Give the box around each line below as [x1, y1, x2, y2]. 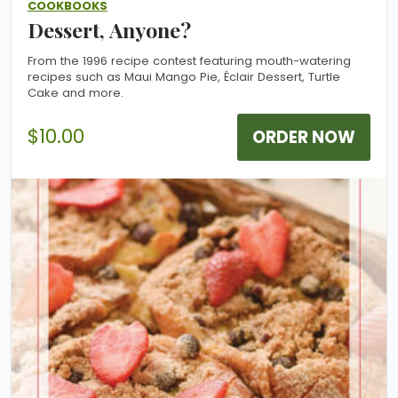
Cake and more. [27, 84, 123, 101]
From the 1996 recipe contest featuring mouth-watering [27, 52, 351, 69]
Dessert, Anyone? [27, 15, 191, 44]
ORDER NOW [252, 124, 356, 149]
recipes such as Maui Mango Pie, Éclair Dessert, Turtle [27, 68, 340, 85]
